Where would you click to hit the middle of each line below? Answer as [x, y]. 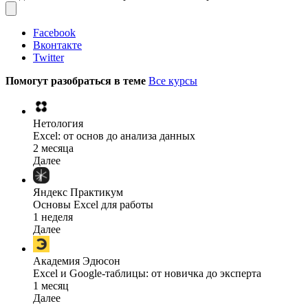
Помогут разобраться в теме [77, 81]
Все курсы [173, 81]
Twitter [48, 58]
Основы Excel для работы [93, 205]
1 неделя [53, 217]
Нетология [58, 124]
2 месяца [53, 148]
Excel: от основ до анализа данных [114, 136]
